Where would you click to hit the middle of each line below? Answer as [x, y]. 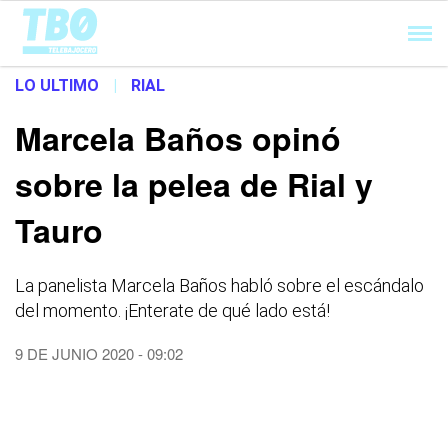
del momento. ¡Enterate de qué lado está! [172, 310]
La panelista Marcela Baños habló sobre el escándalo [219, 285]
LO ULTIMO [57, 85]
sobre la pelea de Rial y [194, 184]
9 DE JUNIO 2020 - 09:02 [99, 353]
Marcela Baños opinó [178, 138]
